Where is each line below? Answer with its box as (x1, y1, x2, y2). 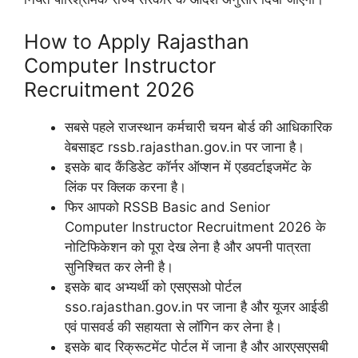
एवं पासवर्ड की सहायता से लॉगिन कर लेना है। (65, 319, 282, 335)
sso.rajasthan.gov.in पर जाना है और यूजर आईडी (65, 299, 328, 315)
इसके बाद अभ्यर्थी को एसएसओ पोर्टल (65, 279, 241, 295)
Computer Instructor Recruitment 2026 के (65, 219, 326, 235)
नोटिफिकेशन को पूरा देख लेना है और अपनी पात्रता (65, 239, 311, 255)
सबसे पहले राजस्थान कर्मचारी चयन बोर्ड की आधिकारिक (65, 119, 332, 135)
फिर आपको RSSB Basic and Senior (65, 199, 270, 215)
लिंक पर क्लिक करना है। (65, 179, 186, 195)
